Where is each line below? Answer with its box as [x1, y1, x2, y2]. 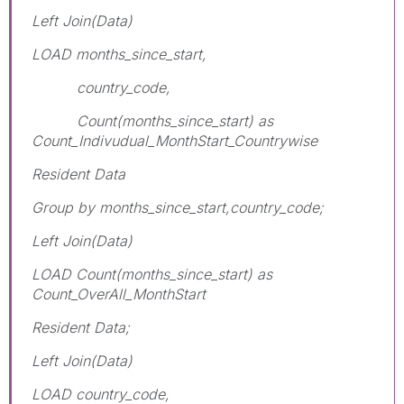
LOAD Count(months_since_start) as [32, 264, 272, 283]
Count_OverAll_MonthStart [32, 284, 206, 303]
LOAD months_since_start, [32, 44, 207, 63]
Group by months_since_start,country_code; [32, 197, 324, 216]
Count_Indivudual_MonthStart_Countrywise [32, 131, 317, 150]
